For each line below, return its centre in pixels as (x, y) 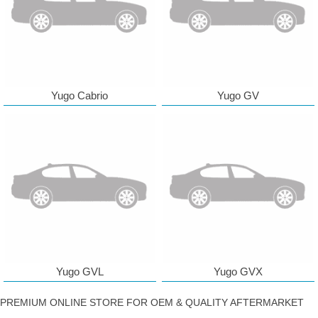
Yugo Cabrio (80, 96)
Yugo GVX (238, 272)
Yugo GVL (79, 272)
